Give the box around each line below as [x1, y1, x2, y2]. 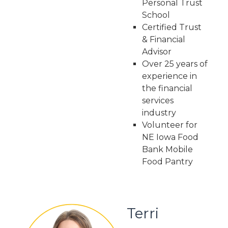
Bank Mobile [141, 145, 193, 154]
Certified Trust [141, 22, 202, 32]
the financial [141, 83, 192, 93]
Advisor [141, 47, 172, 56]
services [141, 96, 174, 105]
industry [141, 108, 176, 118]
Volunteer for [141, 120, 197, 130]
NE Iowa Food [141, 132, 198, 142]
